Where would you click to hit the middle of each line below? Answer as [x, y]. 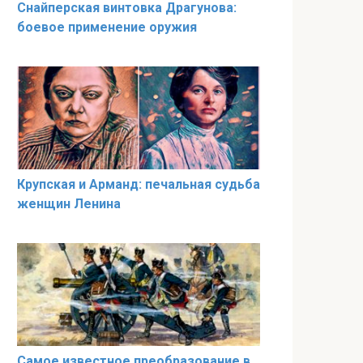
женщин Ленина [69, 204]
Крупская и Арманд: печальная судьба [139, 185]
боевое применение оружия [107, 27]
